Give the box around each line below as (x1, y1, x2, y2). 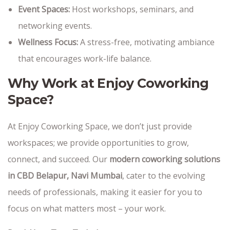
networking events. (18, 20, 92, 31)
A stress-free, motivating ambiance (78, 36, 215, 48)
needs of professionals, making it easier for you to (8, 186, 202, 198)
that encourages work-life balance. (18, 53, 151, 64)
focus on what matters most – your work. (8, 203, 166, 214)
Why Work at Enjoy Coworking (8, 75, 209, 91)
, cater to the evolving (122, 170, 205, 181)
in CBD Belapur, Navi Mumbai (8, 170, 122, 181)
